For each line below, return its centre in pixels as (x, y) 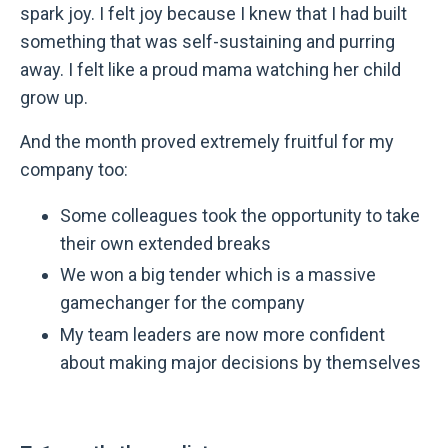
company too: (74, 169)
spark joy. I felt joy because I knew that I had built (213, 13)
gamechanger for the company (182, 303)
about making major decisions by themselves (240, 362)
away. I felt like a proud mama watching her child (210, 69)
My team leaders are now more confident (222, 334)
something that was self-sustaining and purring (207, 41)
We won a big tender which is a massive (218, 275)
